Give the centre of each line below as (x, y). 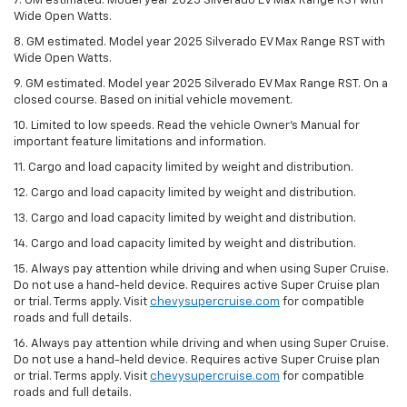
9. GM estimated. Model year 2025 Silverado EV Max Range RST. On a (201, 84)
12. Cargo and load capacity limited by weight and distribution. (185, 193)
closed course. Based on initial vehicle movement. (153, 100)
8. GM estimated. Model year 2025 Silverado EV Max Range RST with (199, 42)
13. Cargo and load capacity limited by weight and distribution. (185, 218)
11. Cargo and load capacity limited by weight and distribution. (184, 167)
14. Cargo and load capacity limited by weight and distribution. (185, 243)
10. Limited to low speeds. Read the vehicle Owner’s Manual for (187, 125)
